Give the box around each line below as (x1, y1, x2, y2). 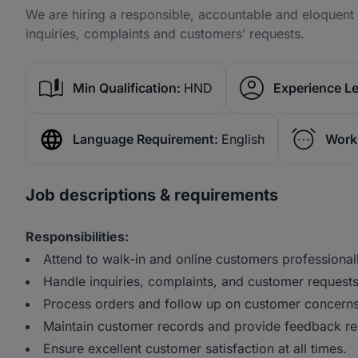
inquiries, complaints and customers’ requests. (26, 26, 304, 42)
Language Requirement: (73, 131, 218, 147)
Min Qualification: (73, 80, 181, 96)
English (221, 131, 265, 147)
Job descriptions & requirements (26, 185, 278, 205)
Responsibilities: (26, 229, 129, 245)
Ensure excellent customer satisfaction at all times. (43, 340, 347, 356)
